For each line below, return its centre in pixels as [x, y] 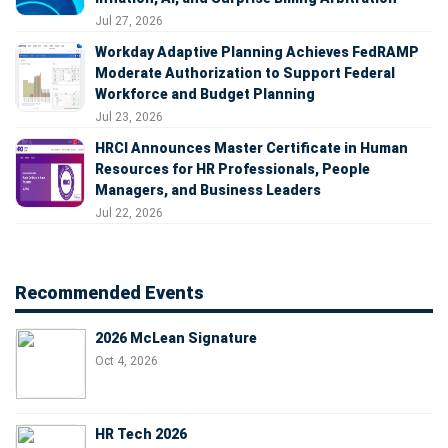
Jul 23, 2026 [129, 116]
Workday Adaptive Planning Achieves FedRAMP [257, 51]
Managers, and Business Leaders [208, 189]
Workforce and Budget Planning [205, 93]
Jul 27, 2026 [129, 20]
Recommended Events [109, 292]
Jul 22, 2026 [129, 212]
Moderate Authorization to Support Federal [245, 72]
